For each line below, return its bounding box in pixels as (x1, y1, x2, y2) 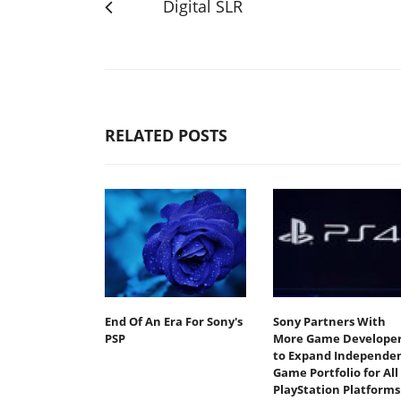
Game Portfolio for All (272, 364, 398, 381)
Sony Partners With (272, 313, 386, 330)
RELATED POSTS (105, 124, 227, 146)
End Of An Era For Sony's (105, 313, 243, 330)
